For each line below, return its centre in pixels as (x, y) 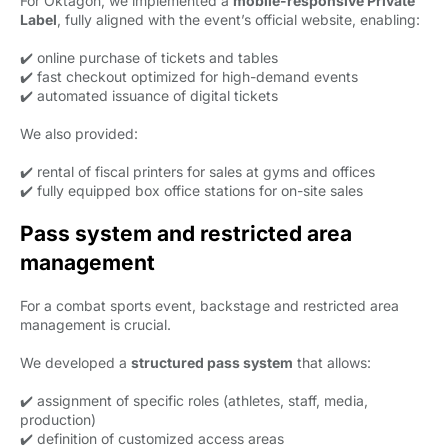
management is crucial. (95, 324)
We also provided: (79, 133)
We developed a (75, 362)
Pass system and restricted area (186, 233)
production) (58, 419)
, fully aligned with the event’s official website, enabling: (238, 19)
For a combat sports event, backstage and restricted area (209, 305)
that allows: (332, 362)
